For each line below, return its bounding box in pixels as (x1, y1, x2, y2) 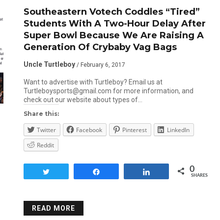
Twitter (36, 126, 56, 134)
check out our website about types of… (23, 96, 142, 104)
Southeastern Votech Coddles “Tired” (23, 6, 200, 17)
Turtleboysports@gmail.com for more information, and (23, 87, 193, 95)
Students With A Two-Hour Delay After (23, 18, 206, 29)
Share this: (23, 110, 59, 117)
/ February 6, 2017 (76, 61, 125, 68)
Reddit (36, 141, 54, 149)
